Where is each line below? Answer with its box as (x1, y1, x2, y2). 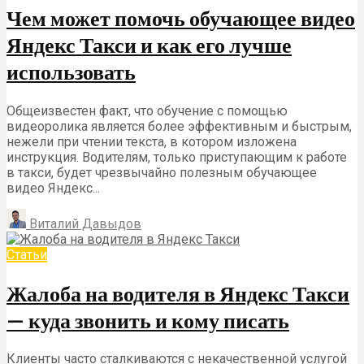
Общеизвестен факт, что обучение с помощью (6, 103, 288, 119)
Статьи (6, 247, 47, 263)
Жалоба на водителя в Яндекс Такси (6, 279, 349, 306)
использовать (6, 58, 136, 85)
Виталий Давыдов (26, 216, 141, 232)
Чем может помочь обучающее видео (6, 5, 355, 32)
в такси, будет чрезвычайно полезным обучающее (6, 165, 317, 181)
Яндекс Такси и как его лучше (6, 32, 292, 58)
